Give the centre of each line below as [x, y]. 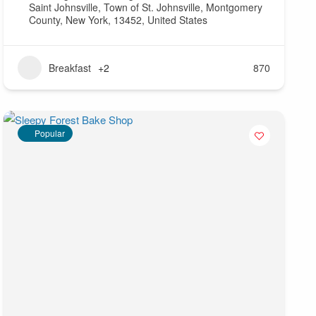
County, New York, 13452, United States [118, 20]
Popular [49, 133]
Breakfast [69, 68]
